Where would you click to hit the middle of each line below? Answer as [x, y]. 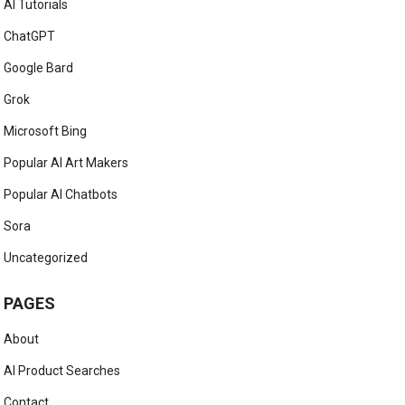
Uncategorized [46, 257]
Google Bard [39, 67]
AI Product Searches [62, 370]
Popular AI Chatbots [61, 194]
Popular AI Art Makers [66, 162]
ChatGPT [30, 36]
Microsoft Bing [46, 131]
